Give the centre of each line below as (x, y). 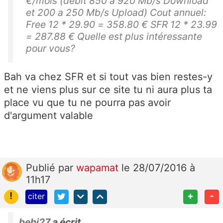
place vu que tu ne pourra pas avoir (87, 103)
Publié (42, 168)
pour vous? (51, 49)
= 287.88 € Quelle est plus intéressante (114, 37)
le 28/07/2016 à (158, 168)
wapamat (99, 168)
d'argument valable (49, 116)
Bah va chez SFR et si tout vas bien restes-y (108, 77)
